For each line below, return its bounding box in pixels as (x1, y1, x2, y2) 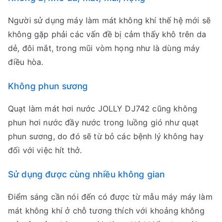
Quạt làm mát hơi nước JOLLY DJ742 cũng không (8, 104, 198, 114)
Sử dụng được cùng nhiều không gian (8, 169, 165, 180)
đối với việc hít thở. (8, 145, 82, 156)
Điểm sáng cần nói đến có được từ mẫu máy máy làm (8, 192, 213, 202)
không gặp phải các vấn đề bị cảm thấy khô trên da (8, 29, 206, 40)
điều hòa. (8, 57, 44, 67)
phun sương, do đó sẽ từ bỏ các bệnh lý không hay (8, 131, 204, 142)
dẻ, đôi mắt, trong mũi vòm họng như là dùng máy (8, 43, 200, 54)
